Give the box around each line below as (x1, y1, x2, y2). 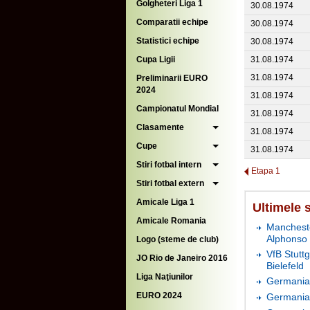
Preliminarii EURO (136, 73, 208, 83)
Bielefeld (266, 260, 304, 271)
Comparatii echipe (136, 17, 208, 27)
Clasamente (136, 122, 184, 132)
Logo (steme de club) (136, 235, 219, 244)
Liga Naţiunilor (136, 272, 193, 282)
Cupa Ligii (136, 55, 175, 64)
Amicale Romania (136, 216, 206, 226)
